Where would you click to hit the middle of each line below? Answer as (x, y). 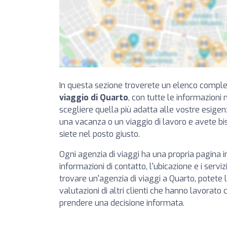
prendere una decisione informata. (122, 203)
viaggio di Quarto (94, 98)
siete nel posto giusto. (100, 134)
